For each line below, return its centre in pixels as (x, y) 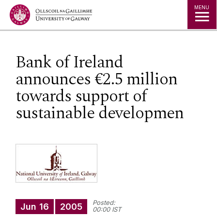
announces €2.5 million (96, 79)
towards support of (81, 96)
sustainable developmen (100, 113)
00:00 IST (107, 209)
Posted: (104, 203)
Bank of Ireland (69, 62)
